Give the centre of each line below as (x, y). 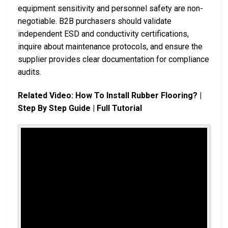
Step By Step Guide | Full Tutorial (80, 108)
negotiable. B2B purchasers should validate (95, 21)
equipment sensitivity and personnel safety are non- (110, 8)
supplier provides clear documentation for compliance (113, 59)
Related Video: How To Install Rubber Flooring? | (110, 95)
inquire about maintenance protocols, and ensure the (110, 46)
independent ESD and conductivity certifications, (103, 34)
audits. (30, 72)
